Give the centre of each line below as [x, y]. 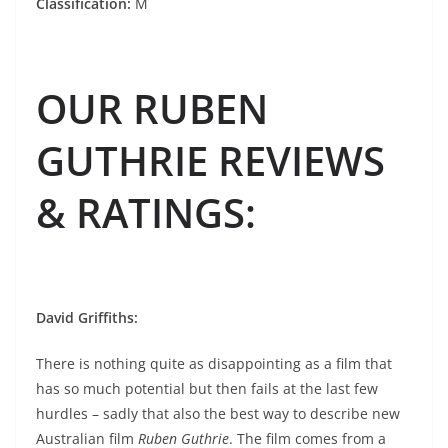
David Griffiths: [87, 318]
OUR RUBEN [152, 109]
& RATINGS [140, 213]
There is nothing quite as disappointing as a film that [214, 364]
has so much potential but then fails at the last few [207, 389]
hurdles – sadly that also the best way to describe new [218, 414]
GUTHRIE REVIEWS [210, 161]
